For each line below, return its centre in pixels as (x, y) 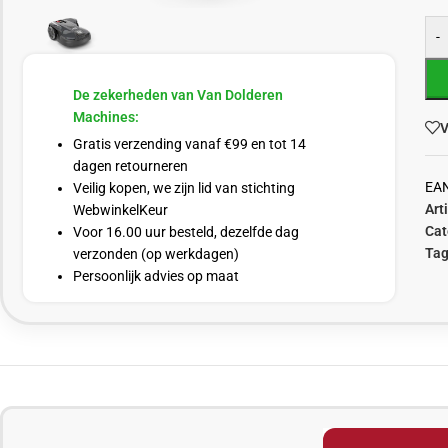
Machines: (106, 116)
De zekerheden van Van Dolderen (178, 94)
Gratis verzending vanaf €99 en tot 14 (189, 143)
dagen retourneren (130, 165)
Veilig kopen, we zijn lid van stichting (184, 187)
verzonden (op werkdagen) (156, 253)
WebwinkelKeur (120, 209)
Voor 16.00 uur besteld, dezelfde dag (186, 231)
